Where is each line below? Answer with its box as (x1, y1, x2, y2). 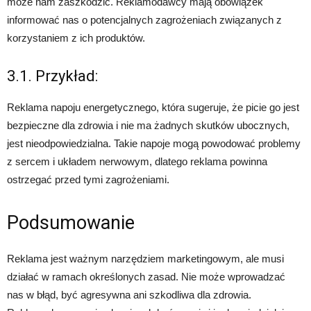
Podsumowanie (7, 211, 135, 234)
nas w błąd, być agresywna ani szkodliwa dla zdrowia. (7, 288, 251, 301)
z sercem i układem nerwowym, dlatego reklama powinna (7, 155, 267, 167)
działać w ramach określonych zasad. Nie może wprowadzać (7, 270, 285, 283)
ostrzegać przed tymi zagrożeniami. (7, 173, 169, 185)
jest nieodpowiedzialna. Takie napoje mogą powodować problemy (7, 137, 301, 149)
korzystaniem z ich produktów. (7, 31, 145, 44)
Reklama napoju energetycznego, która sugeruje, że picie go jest (7, 101, 299, 113)
